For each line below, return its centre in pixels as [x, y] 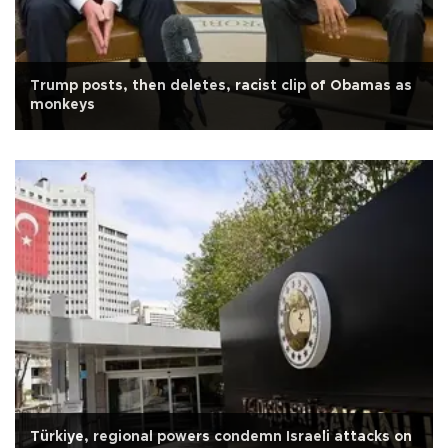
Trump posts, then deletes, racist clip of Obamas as [221, 86]
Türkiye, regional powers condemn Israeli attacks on [221, 437]
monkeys [62, 105]
